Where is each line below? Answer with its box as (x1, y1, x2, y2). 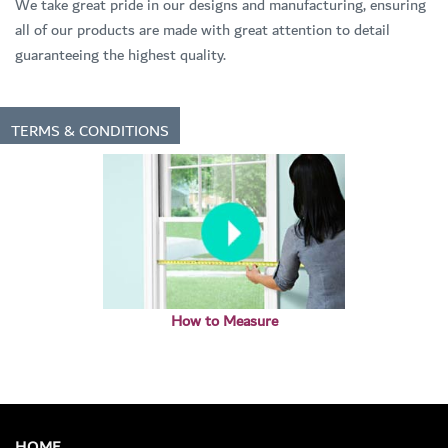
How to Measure (170, 307, 278, 334)
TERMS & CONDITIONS (11, 117, 169, 144)
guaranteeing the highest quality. (15, 42, 226, 69)
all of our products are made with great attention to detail (15, 17, 390, 44)
